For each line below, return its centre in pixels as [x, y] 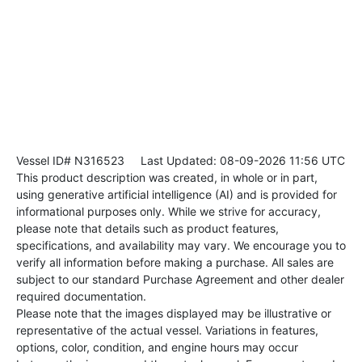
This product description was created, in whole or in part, [167, 178]
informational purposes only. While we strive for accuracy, [168, 212]
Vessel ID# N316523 [70, 161]
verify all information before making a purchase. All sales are [175, 263]
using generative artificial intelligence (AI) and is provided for [177, 195]
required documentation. [81, 297]
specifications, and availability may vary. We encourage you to [181, 246]
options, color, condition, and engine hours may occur [157, 347]
